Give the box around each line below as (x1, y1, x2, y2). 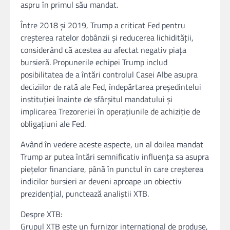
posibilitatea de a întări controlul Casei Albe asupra (21, 68, 198, 81)
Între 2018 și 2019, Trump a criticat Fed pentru (21, 18, 185, 31)
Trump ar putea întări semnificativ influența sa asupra (21, 150, 209, 163)
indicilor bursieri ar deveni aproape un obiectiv (21, 175, 182, 187)
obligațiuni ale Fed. (21, 117, 86, 130)
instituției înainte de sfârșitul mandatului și (21, 92, 172, 105)
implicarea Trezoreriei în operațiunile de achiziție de (21, 105, 200, 118)
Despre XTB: (21, 207, 62, 220)
